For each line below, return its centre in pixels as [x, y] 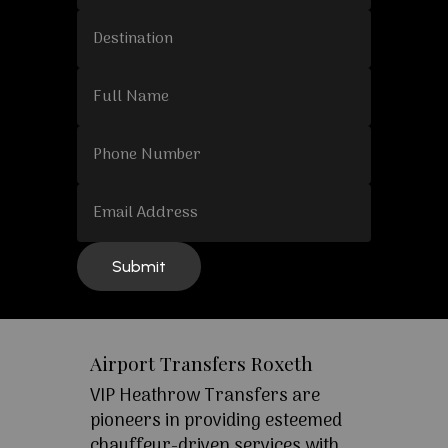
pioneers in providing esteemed [215, 422]
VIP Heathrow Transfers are [204, 397]
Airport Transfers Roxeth [201, 363]
